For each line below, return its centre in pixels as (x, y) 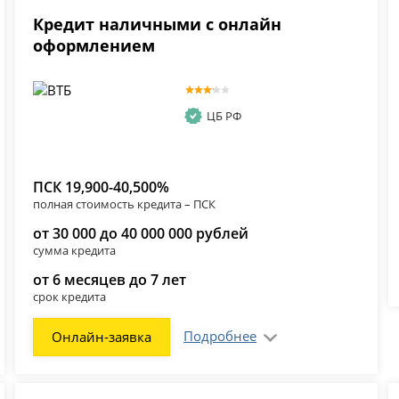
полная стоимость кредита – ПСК (125, 204)
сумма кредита (75, 251)
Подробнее (220, 336)
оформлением (94, 46)
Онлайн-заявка (102, 337)
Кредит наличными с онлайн (158, 24)
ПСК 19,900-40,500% (102, 187)
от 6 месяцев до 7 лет (110, 280)
